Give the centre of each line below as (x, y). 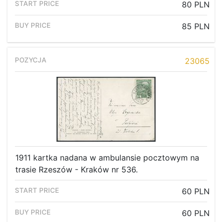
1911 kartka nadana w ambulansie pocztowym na (107, 158)
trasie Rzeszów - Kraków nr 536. (77, 170)
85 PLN (196, 27)
